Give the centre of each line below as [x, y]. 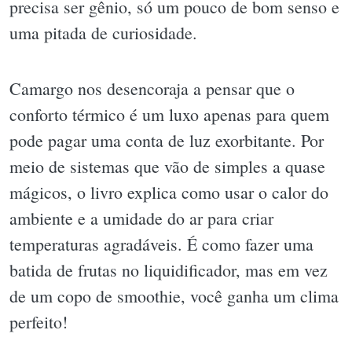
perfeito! [38, 322]
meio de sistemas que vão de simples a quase [167, 167]
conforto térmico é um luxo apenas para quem [169, 115]
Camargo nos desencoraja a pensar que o [152, 89]
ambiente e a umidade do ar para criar [141, 218]
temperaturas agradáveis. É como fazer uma [161, 244]
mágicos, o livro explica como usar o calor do [169, 192]
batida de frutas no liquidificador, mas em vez [169, 270]
